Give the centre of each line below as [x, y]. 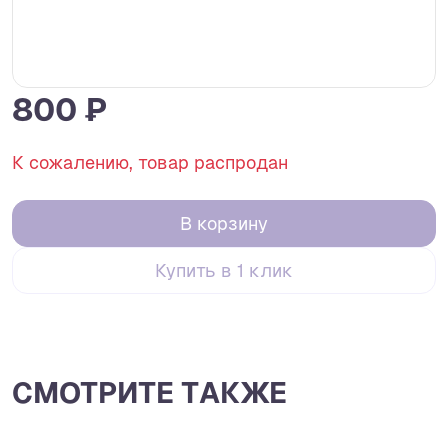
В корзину [224, 224]
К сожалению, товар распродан [150, 162]
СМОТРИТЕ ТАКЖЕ [149, 393]
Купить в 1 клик [224, 271]
